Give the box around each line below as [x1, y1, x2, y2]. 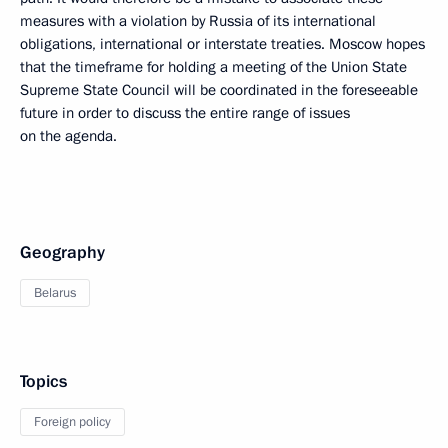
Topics [20, 370, 67, 393]
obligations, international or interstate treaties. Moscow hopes [20, 34, 425, 54]
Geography [20, 241, 105, 264]
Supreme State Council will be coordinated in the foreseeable [20, 80, 418, 100]
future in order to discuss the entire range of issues [20, 103, 350, 123]
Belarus [34, 284, 76, 302]
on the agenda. [20, 126, 117, 146]
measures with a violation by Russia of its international [20, 11, 376, 31]
